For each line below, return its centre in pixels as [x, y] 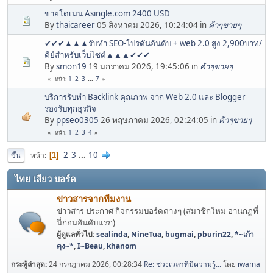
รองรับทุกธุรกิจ [70, 109]
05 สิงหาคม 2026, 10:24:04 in [152, 25]
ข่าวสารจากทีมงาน [94, 199]
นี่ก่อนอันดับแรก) [86, 223]
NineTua [146, 235]
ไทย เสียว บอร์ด [45, 179]
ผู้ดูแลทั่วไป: [76, 235]
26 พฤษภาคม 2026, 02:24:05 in [159, 120]
